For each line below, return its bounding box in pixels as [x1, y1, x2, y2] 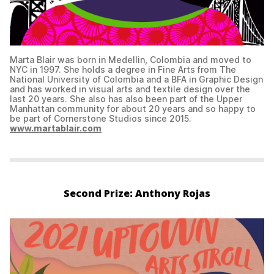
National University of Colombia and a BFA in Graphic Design [10, 74, 263, 85]
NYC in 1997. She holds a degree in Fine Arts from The [10, 64, 236, 75]
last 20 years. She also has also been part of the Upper [10, 94, 242, 105]
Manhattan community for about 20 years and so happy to [10, 103, 256, 114]
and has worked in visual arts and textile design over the [10, 84, 250, 95]
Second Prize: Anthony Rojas [64, 187, 210, 201]
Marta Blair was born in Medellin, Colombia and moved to [10, 54, 251, 65]
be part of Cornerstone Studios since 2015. [10, 113, 194, 124]
